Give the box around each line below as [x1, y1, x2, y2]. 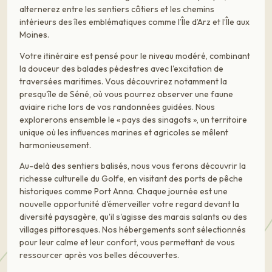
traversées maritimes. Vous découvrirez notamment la [19, 75, 227, 87]
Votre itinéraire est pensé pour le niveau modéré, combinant [19, 50, 250, 61]
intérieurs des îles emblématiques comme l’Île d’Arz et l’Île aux [19, 16, 250, 28]
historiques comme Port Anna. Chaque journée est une [19, 186, 228, 197]
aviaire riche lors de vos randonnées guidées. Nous [19, 101, 215, 112]
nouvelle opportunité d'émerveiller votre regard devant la [19, 199, 239, 210]
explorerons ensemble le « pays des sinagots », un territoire [19, 114, 247, 125]
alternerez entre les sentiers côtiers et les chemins [19, 4, 214, 15]
